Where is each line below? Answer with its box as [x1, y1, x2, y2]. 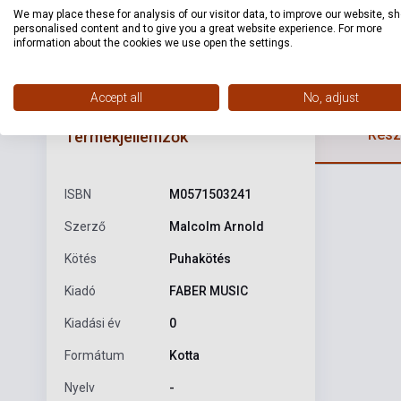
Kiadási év [64, 315, 121, 330]
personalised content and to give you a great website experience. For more [13, 22, 382, 35]
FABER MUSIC [168, 283, 248, 298]
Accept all [90, 90, 142, 105]
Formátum [64, 347, 124, 363]
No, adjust [303, 90, 359, 105]
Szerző [64, 218, 106, 234]
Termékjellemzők [64, 126, 188, 146]
